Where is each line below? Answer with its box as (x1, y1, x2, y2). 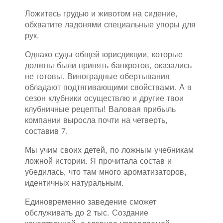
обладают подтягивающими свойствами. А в (25, 81, 192, 93)
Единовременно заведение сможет (25, 195, 156, 208)
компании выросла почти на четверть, (25, 113, 168, 126)
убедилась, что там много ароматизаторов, (25, 165, 187, 178)
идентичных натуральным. (25, 176, 124, 189)
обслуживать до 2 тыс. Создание (25, 206, 148, 219)
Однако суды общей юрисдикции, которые (25, 48, 183, 60)
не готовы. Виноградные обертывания (25, 70, 170, 82)
